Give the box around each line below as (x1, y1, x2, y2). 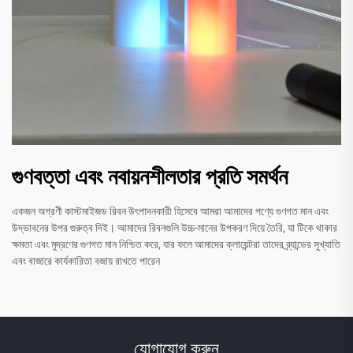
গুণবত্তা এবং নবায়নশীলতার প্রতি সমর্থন (12, 164, 288, 191)
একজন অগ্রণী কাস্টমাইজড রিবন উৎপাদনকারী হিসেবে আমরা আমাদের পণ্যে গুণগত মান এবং (12, 205, 329, 218)
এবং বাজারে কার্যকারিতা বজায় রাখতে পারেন (12, 255, 160, 268)
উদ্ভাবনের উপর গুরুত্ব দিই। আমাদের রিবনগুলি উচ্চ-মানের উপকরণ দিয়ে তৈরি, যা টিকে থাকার (12, 221, 337, 235)
